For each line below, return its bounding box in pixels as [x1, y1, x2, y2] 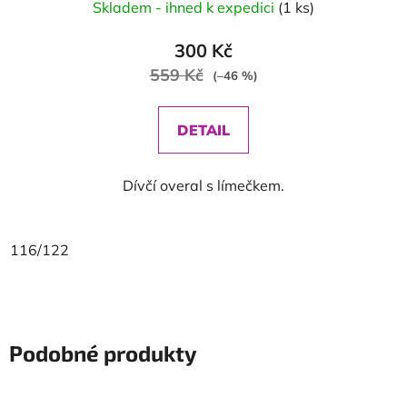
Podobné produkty [9, 340, 197, 366]
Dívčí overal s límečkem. [123, 176, 284, 194]
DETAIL [177, 121, 230, 139]
